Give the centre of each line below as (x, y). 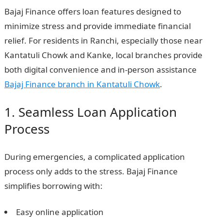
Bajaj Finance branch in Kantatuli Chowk (82, 84)
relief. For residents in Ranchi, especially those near (103, 40)
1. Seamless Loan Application (90, 112)
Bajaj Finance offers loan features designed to (93, 11)
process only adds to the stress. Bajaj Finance (91, 171)
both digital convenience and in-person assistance (100, 70)
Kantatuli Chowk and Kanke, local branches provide (103, 55)
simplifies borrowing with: (53, 186)
